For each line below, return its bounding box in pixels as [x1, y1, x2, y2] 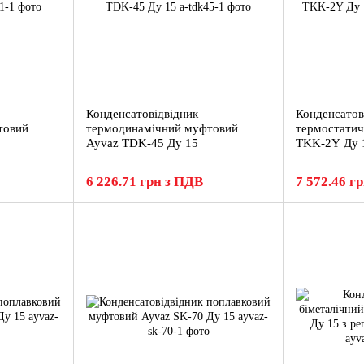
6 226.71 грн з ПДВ [86, 174, 203, 189]
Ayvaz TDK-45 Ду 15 [86, 136, 198, 149]
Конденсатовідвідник [86, 107, 198, 120]
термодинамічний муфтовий [86, 122, 238, 135]
